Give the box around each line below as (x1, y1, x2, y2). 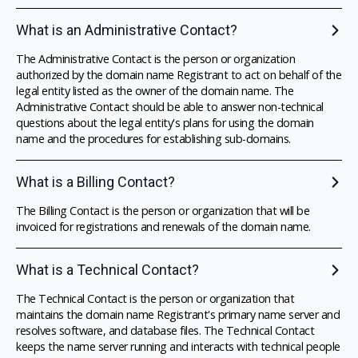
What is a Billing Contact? (16, 173, 175, 191)
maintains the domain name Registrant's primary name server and (16, 307, 340, 323)
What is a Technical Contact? (16, 261, 199, 279)
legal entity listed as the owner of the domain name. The (16, 83, 293, 99)
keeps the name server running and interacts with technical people (16, 339, 340, 355)
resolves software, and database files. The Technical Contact (16, 323, 314, 339)
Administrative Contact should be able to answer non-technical (16, 99, 324, 115)
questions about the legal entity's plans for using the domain (16, 115, 314, 131)
